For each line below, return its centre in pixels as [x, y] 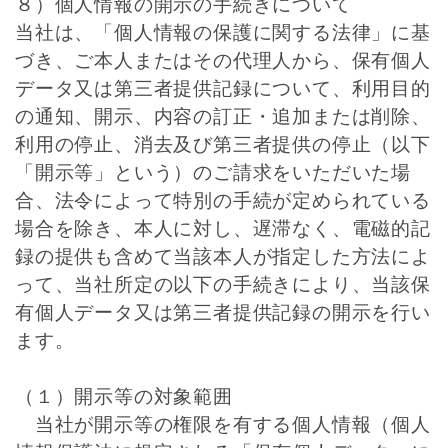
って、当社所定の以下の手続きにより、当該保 [223, 284]
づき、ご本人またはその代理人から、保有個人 [223, 60]
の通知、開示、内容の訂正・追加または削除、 [223, 116]
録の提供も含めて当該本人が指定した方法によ [223, 256]
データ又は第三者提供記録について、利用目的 [223, 88]
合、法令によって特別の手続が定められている [223, 200]
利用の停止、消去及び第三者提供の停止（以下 [223, 144]
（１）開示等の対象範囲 [124, 396]
